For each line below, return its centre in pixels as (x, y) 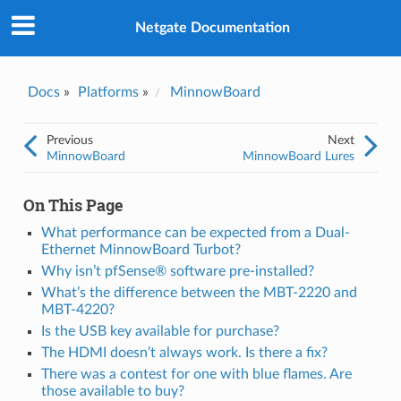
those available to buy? (112, 391)
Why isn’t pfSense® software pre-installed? (177, 271)
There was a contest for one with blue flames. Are (196, 374)
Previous (69, 140)
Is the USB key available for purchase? (160, 331)
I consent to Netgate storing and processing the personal (172, 137)
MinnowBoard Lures (299, 156)
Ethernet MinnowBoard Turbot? (141, 249)
